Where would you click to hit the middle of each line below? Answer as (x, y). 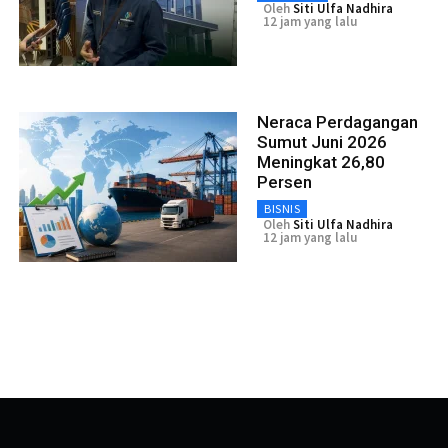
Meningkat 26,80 (321, 161)
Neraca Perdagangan (337, 121)
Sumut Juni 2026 (322, 141)
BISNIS (282, 208)
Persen (284, 181)
